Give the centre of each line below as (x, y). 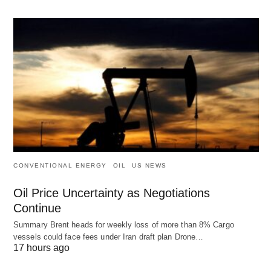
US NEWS (149, 165)
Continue (37, 208)
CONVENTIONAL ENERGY (60, 165)
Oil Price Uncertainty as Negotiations (112, 193)
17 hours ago (41, 247)
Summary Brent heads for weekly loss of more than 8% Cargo (124, 224)
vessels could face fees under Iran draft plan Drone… (109, 237)
